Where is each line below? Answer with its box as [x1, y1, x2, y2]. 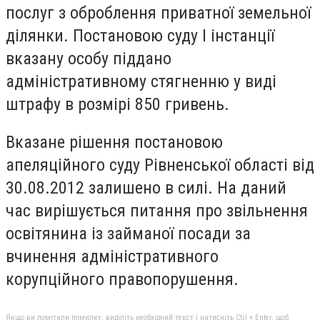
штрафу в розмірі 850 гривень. [6, 94, 229, 114]
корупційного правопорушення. [6, 269, 239, 290]
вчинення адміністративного [6, 246, 219, 267]
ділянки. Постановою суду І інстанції [6, 25, 274, 46]
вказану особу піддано [6, 48, 171, 69]
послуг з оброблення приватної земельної [6, 2, 311, 23]
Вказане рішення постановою [6, 132, 223, 153]
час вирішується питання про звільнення [6, 201, 308, 221]
